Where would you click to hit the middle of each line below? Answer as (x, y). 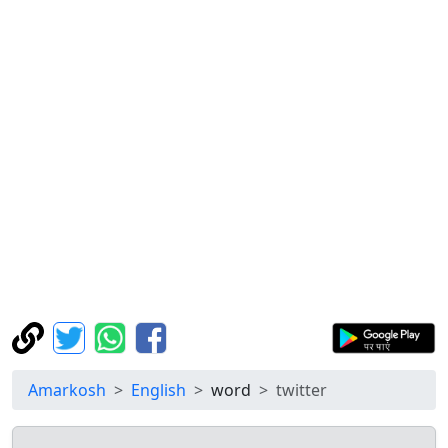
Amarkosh (67, 390)
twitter (301, 390)
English (158, 390)
